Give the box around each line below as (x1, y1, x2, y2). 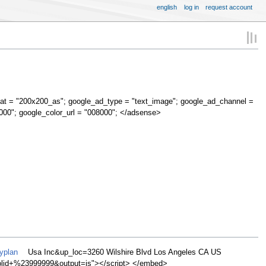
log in (183, 3, 199, 11)
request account (205, 3, 253, 11)
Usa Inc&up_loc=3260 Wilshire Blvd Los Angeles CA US (25, 248, 221, 257)
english (157, 3, 178, 11)
